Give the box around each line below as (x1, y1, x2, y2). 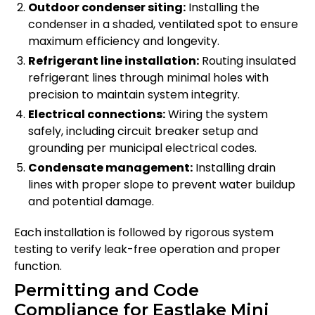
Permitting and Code (14, 280, 199, 301)
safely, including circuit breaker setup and (28, 123, 258, 140)
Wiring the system (165, 106, 268, 123)
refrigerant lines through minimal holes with (28, 70, 269, 86)
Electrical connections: (28, 106, 165, 123)
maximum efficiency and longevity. (28, 33, 219, 50)
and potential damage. (28, 193, 154, 210)
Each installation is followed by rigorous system (14, 224, 274, 241)
